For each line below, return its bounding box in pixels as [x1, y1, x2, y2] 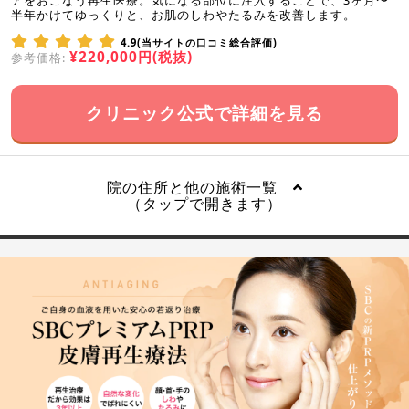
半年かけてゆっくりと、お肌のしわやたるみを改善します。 [11, 5, 356, 23]
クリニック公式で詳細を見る [86, 100, 323, 125]
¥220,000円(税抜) [69, 47, 193, 67]
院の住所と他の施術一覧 [106, 176, 293, 197]
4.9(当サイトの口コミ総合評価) [121, 35, 278, 49]
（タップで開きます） [127, 193, 282, 214]
